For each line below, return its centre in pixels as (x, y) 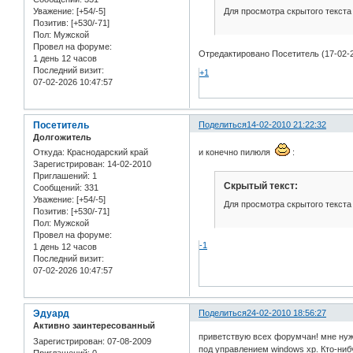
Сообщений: (58, 188)
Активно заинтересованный (94, 326)
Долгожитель (62, 137)
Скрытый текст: (260, 186)
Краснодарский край (106, 152)
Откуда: (49, 152)
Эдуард (51, 314)
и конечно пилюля (237, 152)
